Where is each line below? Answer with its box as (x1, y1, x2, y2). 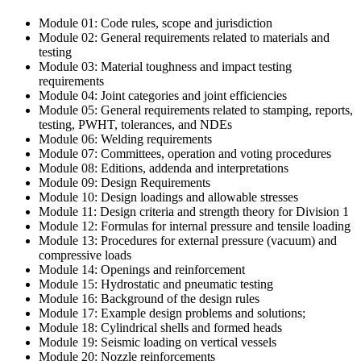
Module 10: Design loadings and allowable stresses (39, 189, 298, 204)
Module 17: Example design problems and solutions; (39, 305, 305, 320)
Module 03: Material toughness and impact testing (39, 59, 292, 73)
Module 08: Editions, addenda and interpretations (39, 160, 288, 175)
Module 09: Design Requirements (39, 175, 210, 189)
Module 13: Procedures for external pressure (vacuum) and (39, 233, 337, 247)
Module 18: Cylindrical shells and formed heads (39, 320, 282, 334)
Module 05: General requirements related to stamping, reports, (39, 102, 353, 117)
